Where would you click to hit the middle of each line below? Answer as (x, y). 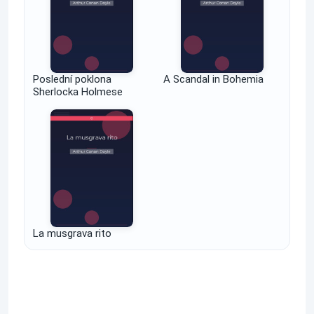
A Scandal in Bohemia (213, 79)
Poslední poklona (72, 79)
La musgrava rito (72, 233)
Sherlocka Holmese (78, 92)
